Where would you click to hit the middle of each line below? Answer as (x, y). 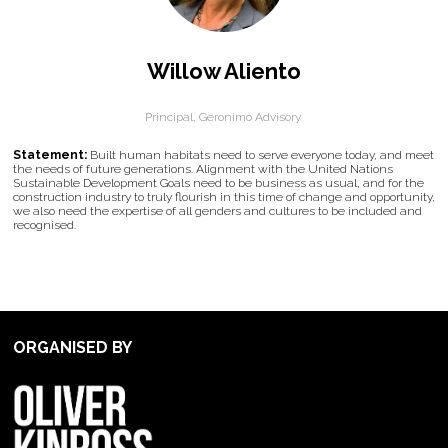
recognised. (46, 225)
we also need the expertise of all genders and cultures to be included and (217, 211)
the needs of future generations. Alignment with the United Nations (203, 169)
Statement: (51, 155)
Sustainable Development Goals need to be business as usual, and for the (218, 183)
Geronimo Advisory (251, 117)
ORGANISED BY (72, 347)
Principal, (171, 117)
